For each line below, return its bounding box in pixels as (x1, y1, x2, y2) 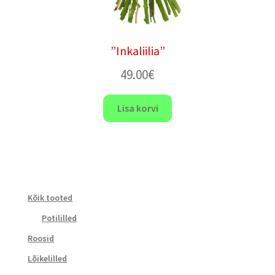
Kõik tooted (28, 192, 73, 203)
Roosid (28, 232, 55, 244)
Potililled (41, 212, 77, 223)
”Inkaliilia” (110, 42, 165, 58)
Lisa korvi (117, 102, 158, 115)
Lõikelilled (28, 252, 68, 264)
